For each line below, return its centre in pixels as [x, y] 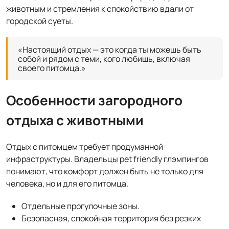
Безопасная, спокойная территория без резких [111, 218]
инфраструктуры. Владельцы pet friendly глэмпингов [107, 159]
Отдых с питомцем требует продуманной [85, 147]
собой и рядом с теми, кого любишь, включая [104, 59]
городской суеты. [40, 21]
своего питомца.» [52, 68]
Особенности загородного [94, 100]
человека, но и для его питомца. [68, 184]
